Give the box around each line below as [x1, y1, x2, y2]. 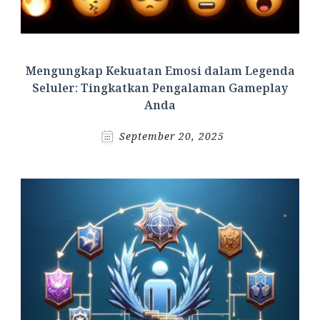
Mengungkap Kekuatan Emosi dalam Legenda [25, 62, 295, 79]
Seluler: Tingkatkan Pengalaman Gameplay [32, 79, 288, 96]
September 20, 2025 [119, 129, 224, 143]
